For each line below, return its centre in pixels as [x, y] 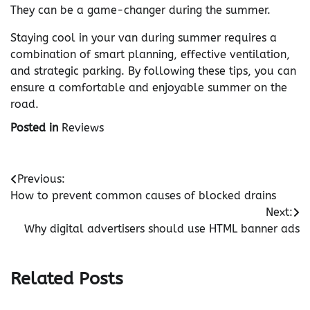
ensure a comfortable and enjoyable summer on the [149, 88]
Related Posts [67, 279]
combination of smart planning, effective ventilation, [150, 54]
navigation [46, 202]
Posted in [36, 128]
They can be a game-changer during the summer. [140, 10]
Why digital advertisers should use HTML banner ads [162, 229]
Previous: [41, 179]
